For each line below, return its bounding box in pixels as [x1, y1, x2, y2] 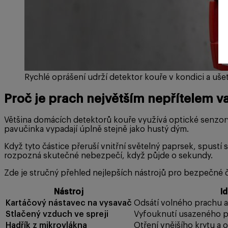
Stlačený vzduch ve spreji [6, 210, 108, 218]
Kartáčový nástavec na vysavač [6, 198, 132, 207]
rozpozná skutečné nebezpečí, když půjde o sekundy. [4, 151, 213, 160]
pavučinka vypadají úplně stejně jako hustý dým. [4, 125, 189, 133]
